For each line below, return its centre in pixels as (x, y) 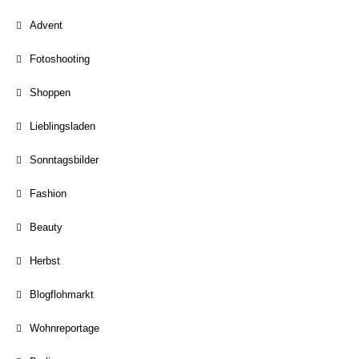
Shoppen (50, 93)
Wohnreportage (65, 328)
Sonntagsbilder (64, 160)
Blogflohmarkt (62, 294)
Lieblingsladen (63, 126)
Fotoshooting (60, 59)
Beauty (46, 227)
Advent (46, 25)
